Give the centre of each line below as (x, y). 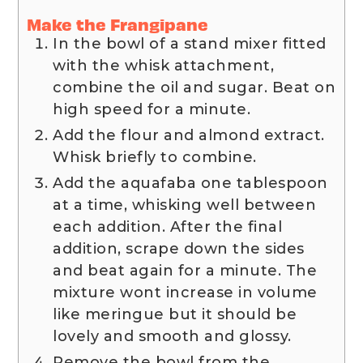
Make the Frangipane (118, 23)
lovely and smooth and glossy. (172, 336)
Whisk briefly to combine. (155, 157)
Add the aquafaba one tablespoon (190, 183)
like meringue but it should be (175, 314)
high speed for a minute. (152, 109)
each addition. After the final (168, 226)
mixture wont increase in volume (185, 292)
